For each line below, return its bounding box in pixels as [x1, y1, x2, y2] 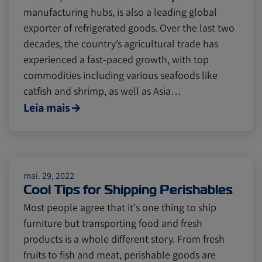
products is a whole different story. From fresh [23, 232, 225, 246]
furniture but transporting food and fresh [23, 216, 202, 230]
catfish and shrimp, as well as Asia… [23, 84, 181, 98]
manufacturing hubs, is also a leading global [23, 5, 217, 19]
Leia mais [23, 100, 70, 115]
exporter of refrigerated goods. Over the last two [23, 21, 235, 35]
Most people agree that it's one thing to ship [23, 201, 216, 214]
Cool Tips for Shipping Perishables [23, 181, 233, 198]
